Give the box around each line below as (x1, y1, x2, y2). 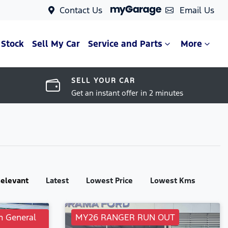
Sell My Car (32, 38, 80, 49)
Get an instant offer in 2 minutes (71, 88, 183, 98)
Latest (46, 176, 69, 185)
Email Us (180, 5, 214, 16)
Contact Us (60, 5, 102, 16)
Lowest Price (86, 176, 133, 185)
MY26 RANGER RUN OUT (75, 212, 175, 223)
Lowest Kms (150, 176, 195, 185)
